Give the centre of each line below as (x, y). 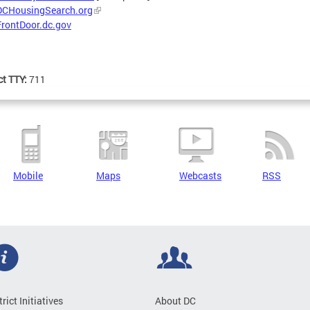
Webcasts (200, 175)
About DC (175, 301)
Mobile (28, 175)
